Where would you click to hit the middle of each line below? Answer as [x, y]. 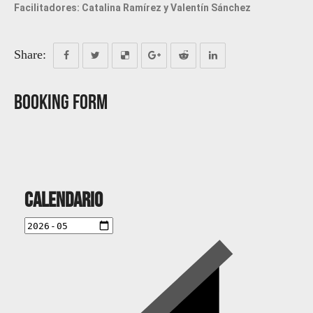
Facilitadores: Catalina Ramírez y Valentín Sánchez [132, 8]
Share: [30, 55]
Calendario [64, 200]
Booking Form [61, 102]
